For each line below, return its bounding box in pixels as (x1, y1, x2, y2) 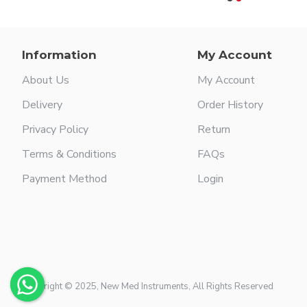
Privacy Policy (22, 122, 88, 137)
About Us (22, 73, 69, 88)
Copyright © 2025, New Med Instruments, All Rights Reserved (22, 280, 273, 293)
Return (197, 122, 230, 137)
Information (22, 48, 97, 62)
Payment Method (22, 171, 107, 186)
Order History (197, 97, 263, 112)
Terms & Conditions (22, 147, 116, 162)
